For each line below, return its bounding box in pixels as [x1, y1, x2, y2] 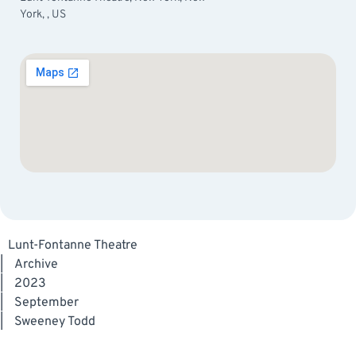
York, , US [20, 7, 66, 21]
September [14, 294, 79, 311]
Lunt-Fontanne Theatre [8, 237, 137, 253]
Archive [14, 256, 58, 273]
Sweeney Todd [14, 313, 95, 330]
